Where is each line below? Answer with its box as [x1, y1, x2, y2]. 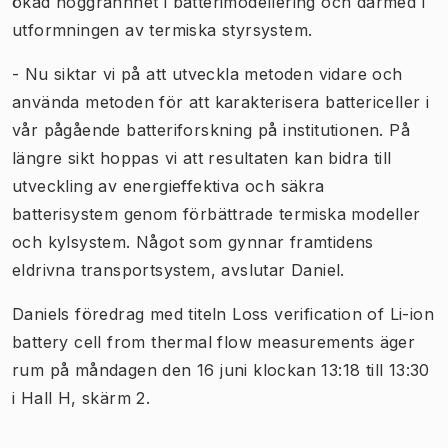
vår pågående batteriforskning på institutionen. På [12, 119, 410, 140]
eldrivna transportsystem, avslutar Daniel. [12, 259, 345, 280]
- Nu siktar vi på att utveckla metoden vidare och [12, 63, 403, 84]
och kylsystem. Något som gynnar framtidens [12, 231, 374, 252]
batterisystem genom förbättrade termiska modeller [12, 203, 421, 224]
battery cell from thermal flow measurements [12, 331, 375, 352]
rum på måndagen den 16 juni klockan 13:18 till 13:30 [12, 359, 430, 380]
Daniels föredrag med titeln [12, 303, 233, 324]
